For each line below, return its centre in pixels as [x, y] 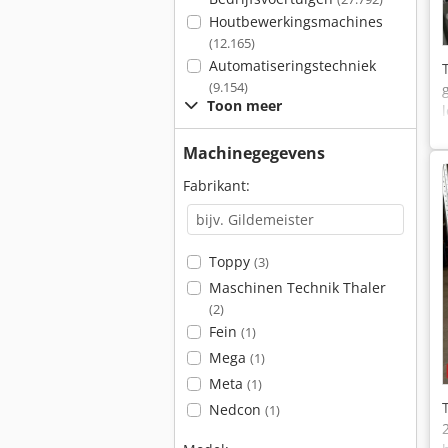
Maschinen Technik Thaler [297, 287]
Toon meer [244, 105]
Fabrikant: [216, 185]
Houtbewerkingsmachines [295, 21]
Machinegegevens [254, 153]
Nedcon [236, 409]
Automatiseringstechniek [292, 65]
